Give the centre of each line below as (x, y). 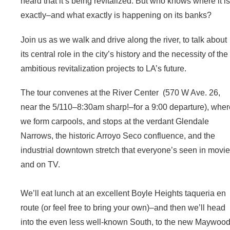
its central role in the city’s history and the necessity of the (124, 54)
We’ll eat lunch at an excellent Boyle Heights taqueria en (123, 193)
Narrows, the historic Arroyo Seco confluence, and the (118, 136)
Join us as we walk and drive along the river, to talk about (124, 40)
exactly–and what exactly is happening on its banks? (116, 15)
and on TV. (41, 164)
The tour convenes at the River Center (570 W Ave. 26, (121, 92)
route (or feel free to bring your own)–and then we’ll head (123, 207)
